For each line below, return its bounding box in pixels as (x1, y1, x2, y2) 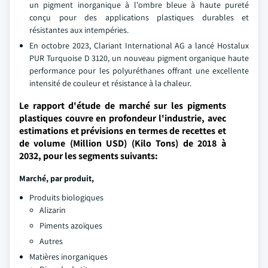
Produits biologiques (29, 192, 103, 203)
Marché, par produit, (19, 173, 94, 184)
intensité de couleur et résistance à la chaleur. (29, 78, 191, 89)
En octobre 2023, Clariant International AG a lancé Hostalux (29, 40, 249, 51)
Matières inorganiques (29, 251, 108, 262)
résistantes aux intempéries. (29, 25, 129, 35)
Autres (39, 236, 63, 246)
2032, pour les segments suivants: (19, 150, 158, 162)
